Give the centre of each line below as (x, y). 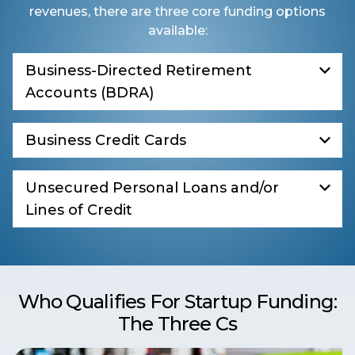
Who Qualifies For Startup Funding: (177, 302)
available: (177, 31)
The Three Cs (177, 324)
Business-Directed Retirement (139, 71)
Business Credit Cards (106, 141)
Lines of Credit (79, 210)
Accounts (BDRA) (90, 93)
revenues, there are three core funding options (177, 12)
